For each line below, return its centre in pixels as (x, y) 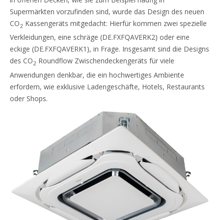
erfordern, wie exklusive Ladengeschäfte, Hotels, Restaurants (107, 87)
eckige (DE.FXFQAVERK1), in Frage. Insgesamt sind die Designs (110, 49)
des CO (21, 61)
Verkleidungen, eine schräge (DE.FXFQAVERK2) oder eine (100, 37)
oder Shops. (29, 99)
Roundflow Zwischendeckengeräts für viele (105, 61)
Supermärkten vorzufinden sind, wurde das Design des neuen (107, 11)
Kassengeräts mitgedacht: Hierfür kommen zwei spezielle (115, 23)
